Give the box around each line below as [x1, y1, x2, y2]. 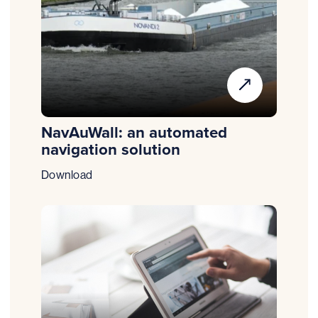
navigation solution [41, 138, 181, 161]
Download [41, 167, 93, 182]
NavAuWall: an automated [41, 121, 228, 144]
